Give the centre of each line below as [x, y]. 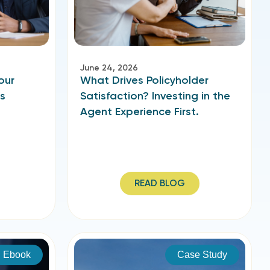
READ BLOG [160, 183]
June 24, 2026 [109, 68]
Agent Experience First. [140, 111]
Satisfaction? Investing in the [155, 96]
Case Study [202, 255]
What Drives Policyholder [144, 80]
